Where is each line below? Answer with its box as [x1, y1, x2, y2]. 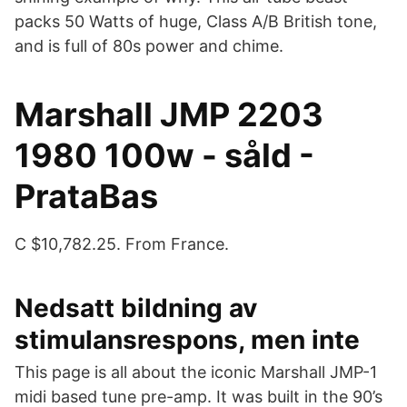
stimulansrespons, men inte [15, 324, 360, 355]
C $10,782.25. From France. [15, 234, 229, 253]
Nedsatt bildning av [15, 293, 257, 323]
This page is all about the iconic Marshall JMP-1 [15, 362, 377, 382]
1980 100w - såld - [15, 135, 314, 175]
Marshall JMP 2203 [15, 94, 323, 134]
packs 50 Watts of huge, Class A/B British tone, [15, 12, 377, 31]
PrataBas [15, 176, 158, 216]
